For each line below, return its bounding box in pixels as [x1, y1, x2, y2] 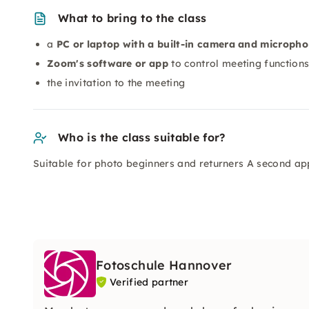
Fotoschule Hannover [96, 257, 232, 273]
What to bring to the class [58, 11, 207, 25]
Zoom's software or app [47, 57, 169, 70]
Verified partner [110, 276, 189, 288]
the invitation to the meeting [47, 77, 186, 89]
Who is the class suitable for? [58, 130, 226, 144]
